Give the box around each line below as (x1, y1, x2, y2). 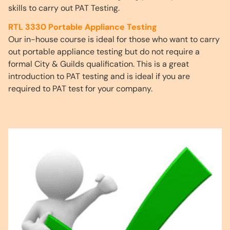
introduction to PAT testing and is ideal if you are (8, 70, 190, 82)
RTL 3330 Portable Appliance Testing (8, 21, 157, 32)
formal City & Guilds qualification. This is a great (8, 58, 189, 69)
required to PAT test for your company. (8, 83, 152, 94)
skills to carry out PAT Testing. (8, 2, 120, 13)
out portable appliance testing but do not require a (8, 46, 200, 57)
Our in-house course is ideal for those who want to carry (8, 33, 220, 45)
